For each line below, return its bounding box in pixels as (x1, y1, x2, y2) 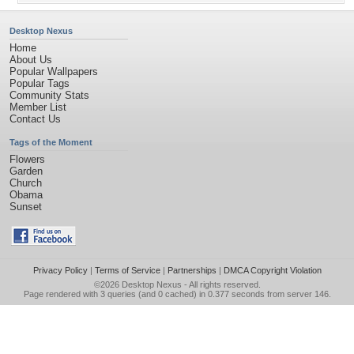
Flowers (9, 153, 45, 165)
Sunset (9, 201, 42, 213)
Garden (9, 165, 43, 177)
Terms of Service (94, 265, 160, 275)
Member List (9, 101, 66, 113)
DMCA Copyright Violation (223, 265, 322, 275)
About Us (9, 54, 52, 66)
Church (9, 177, 42, 189)
